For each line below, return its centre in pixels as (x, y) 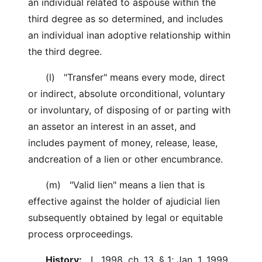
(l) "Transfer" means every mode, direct (127, 77)
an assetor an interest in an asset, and (112, 126)
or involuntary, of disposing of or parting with (129, 110)
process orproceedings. (80, 234)
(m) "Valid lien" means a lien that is (116, 185)
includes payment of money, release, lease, (123, 143)
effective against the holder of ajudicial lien (124, 201)
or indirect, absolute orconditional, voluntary (127, 94)
